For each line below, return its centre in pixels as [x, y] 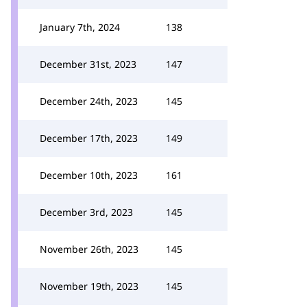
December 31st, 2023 [88, 64]
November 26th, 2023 [89, 249]
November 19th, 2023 [89, 286]
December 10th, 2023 [89, 175]
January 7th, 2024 [80, 27]
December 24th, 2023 [89, 101]
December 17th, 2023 [89, 138]
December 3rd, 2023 [86, 212]
